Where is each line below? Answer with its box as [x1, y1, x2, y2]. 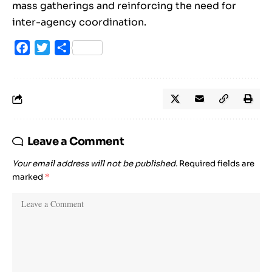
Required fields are [179, 158, 254, 169]
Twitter [50, 41, 86, 55]
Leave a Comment [27, 135, 124, 149]
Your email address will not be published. [12, 158, 177, 169]
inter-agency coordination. [12, 16, 146, 29]
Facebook [30, 41, 78, 55]
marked [12, 172, 45, 183]
